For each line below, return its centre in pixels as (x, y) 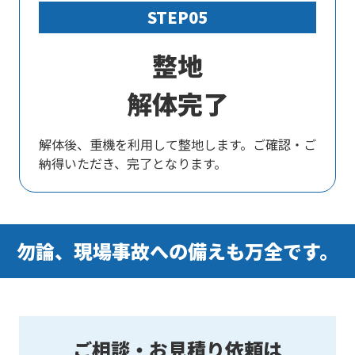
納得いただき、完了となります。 (133, 163)
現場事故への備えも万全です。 (206, 251)
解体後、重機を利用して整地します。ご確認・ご (177, 144)
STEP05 (177, 17)
